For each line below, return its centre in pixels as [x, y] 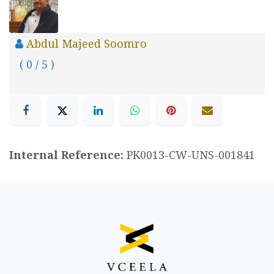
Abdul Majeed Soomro [87, 43]
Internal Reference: [68, 155]
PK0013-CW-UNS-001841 [191, 155]
